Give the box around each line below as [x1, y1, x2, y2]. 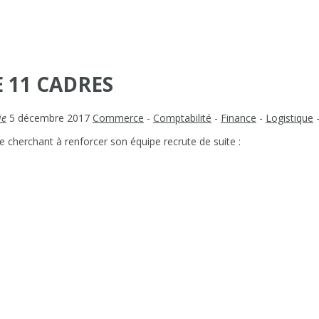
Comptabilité [153, 110, 211, 125]
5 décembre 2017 [9, 110, 93, 125]
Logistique [266, 110, 313, 125]
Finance [221, 110, 256, 125]
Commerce [93, 110, 144, 125]
